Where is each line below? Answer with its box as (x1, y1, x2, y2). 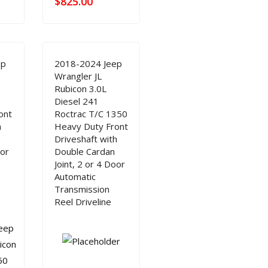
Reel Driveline (54, 196, 111, 208)
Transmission (54, 183, 109, 195)
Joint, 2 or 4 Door (54, 158, 125, 170)
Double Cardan (54, 145, 115, 157)
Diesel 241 (54, 95, 99, 107)
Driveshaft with (54, 133, 117, 145)
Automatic (54, 170, 96, 182)
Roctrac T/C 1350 (54, 108, 127, 120)
